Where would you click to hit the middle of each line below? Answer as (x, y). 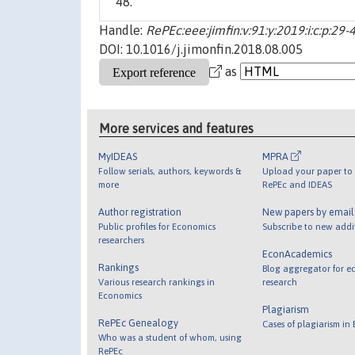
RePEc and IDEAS (297, 184)
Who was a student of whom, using (170, 337)
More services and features (177, 128)
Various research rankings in (157, 281)
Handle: (122, 31)
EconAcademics (297, 254)
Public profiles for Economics (157, 226)
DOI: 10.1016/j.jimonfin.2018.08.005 (201, 50)
